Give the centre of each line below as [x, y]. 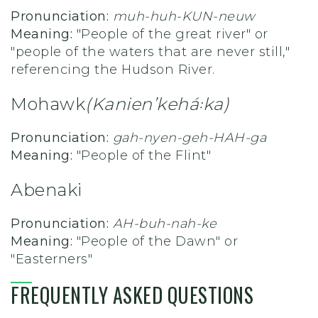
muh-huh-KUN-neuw [184, 16]
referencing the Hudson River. [113, 69]
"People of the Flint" [142, 155]
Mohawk [48, 104]
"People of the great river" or [170, 34]
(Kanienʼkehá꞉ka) [157, 104]
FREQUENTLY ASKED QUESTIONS [132, 295]
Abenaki [46, 190]
